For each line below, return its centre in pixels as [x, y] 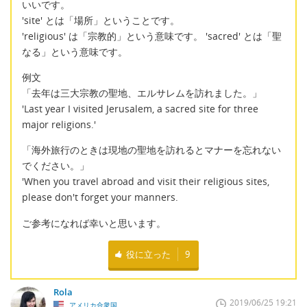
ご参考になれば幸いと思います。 [94, 223]
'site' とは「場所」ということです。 [101, 20]
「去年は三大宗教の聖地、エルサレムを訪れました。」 [142, 93]
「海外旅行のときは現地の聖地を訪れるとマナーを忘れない [151, 150]
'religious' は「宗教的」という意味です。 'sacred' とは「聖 [152, 36]
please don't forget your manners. [100, 197]
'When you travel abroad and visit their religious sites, [146, 182]
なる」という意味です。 [75, 51]
